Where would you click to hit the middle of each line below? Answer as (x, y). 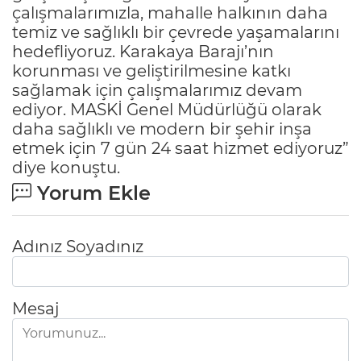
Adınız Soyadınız (78, 246)
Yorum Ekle (91, 193)
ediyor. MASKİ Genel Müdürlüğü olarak (167, 109)
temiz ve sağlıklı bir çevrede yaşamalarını (176, 32)
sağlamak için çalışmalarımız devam (157, 90)
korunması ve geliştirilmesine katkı (151, 71)
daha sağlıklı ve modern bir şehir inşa (162, 129)
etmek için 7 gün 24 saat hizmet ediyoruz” (180, 148)
